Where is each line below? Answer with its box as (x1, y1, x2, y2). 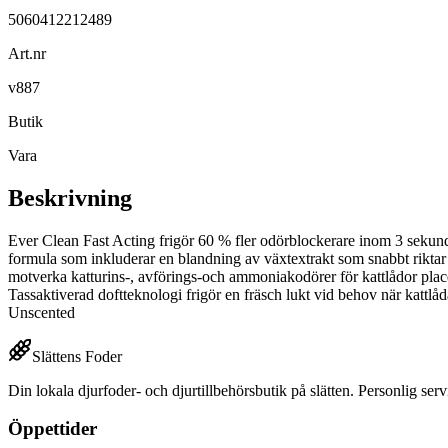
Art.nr (8, 44, 46, 62)
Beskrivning (8, 184, 132, 211)
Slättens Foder (32, 347, 122, 365)
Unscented (8, 303, 75, 321)
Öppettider (8, 418, 97, 440)
